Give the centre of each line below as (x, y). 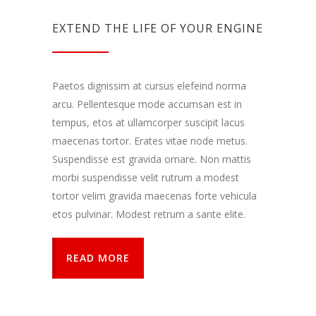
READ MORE (98, 258)
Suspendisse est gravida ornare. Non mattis (152, 159)
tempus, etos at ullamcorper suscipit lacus (148, 123)
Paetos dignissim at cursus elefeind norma (149, 86)
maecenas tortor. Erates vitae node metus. (150, 141)
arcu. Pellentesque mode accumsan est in (147, 104)
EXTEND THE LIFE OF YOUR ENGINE (158, 29)
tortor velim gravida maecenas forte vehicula (154, 196)
